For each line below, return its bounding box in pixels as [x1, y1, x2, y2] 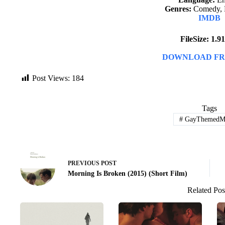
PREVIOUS [68, 160, 101, 167]
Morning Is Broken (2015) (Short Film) [68, 170, 187, 178]
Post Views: [32, 74, 70, 82]
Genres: [165, 5, 192, 13]
